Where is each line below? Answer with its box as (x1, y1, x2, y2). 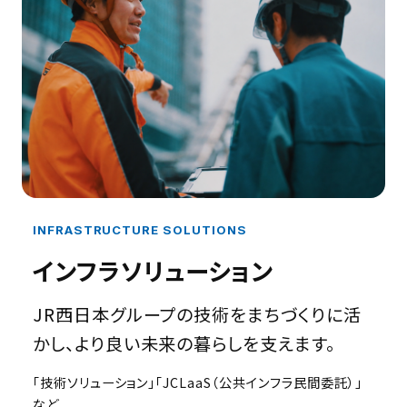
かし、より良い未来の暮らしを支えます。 (32, 331, 335, 357)
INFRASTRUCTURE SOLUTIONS (32, 222, 247, 237)
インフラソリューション (32, 253, 274, 288)
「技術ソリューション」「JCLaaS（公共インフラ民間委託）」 (32, 372, 362, 392)
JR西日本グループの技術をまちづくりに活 (32, 302, 362, 328)
